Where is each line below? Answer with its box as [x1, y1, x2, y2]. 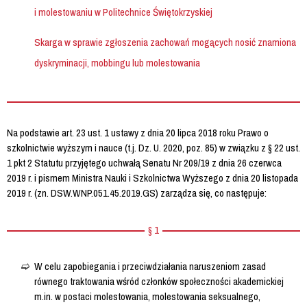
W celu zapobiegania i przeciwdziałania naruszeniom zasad [34, 258, 266, 273]
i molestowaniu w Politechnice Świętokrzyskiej [34, 4, 212, 19]
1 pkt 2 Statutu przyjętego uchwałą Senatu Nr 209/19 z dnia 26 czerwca [7, 155, 282, 170]
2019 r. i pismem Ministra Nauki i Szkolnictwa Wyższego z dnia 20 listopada [7, 170, 298, 185]
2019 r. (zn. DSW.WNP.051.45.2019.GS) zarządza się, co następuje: [7, 185, 267, 200]
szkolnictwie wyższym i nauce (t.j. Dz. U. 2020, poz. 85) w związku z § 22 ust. [7, 140, 300, 155]
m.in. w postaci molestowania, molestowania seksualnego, [34, 288, 260, 304]
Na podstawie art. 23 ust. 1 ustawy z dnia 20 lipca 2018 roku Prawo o [7, 125, 269, 140]
